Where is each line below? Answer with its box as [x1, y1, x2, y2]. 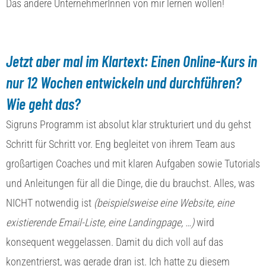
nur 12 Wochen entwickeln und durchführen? [6, 72, 241, 91]
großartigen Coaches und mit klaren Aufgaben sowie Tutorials [6, 157, 260, 170]
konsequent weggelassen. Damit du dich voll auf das [6, 235, 223, 248]
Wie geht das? [6, 94, 83, 113]
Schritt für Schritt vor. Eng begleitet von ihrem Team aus [6, 137, 235, 150]
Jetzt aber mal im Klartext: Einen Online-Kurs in [6, 51, 257, 70]
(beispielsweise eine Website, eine [94, 196, 234, 209]
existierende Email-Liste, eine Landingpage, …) [6, 216, 194, 229]
